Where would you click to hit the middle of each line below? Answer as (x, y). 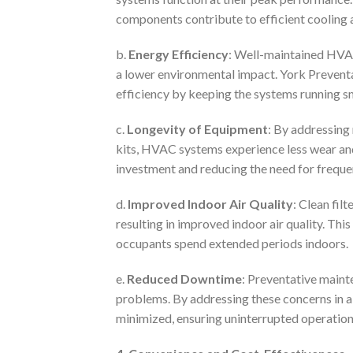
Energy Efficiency (178, 54)
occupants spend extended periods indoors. (232, 243)
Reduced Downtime (184, 278)
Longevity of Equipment (197, 128)
